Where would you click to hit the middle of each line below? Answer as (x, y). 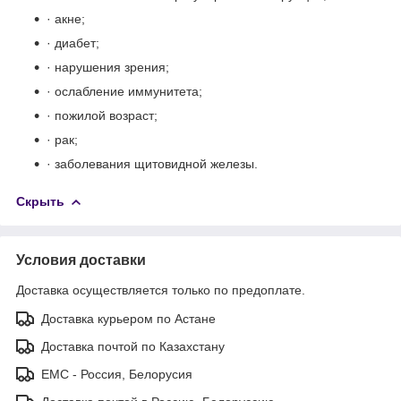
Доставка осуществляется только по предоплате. (161, 290)
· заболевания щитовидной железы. (152, 163)
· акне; (66, 18)
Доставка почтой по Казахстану (133, 346)
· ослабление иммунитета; (124, 91)
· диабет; (73, 43)
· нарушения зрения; (108, 67)
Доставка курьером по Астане (128, 318)
